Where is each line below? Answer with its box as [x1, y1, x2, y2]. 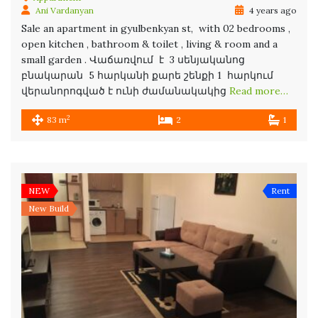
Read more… [229, 84, 288, 98]
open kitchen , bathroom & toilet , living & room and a [21, 38, 278, 51]
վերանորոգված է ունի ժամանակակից [21, 84, 229, 98]
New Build [28, 203, 69, 214]
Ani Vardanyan [35, 5, 94, 16]
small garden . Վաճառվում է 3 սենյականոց [21, 53, 245, 67]
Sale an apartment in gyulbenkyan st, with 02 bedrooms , [21, 22, 290, 35]
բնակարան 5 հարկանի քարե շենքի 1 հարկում [21, 69, 273, 82]
